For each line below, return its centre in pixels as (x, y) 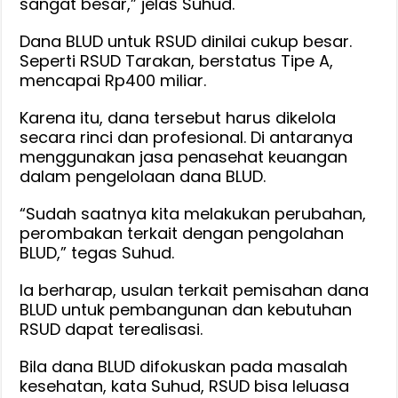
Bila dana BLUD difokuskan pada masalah (184, 366)
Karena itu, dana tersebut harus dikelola (178, 117)
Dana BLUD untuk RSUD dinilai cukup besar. (186, 41)
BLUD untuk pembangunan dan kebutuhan (186, 309)
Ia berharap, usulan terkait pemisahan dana (195, 290)
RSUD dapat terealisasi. (111, 329)
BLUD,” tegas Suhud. (97, 252)
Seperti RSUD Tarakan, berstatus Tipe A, (177, 60)
